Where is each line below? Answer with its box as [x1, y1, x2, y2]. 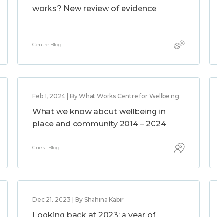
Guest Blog [32, 144, 60, 151]
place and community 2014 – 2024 [32, 119, 166, 128]
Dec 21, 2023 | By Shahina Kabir [32, 196, 124, 203]
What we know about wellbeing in [32, 107, 166, 116]
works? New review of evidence [32, 4, 156, 13]
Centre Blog [32, 41, 62, 47]
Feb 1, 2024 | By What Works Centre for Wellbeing [32, 93, 179, 100]
